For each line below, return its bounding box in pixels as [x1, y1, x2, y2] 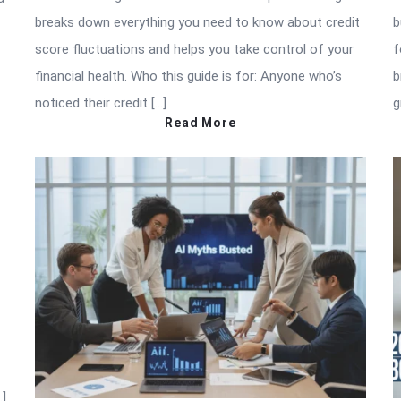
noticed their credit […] [35, 94, 166, 111]
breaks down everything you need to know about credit [35, 13, 360, 30]
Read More [165, 115, 236, 130]
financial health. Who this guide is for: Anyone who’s [35, 67, 342, 84]
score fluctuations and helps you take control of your [35, 40, 354, 57]
